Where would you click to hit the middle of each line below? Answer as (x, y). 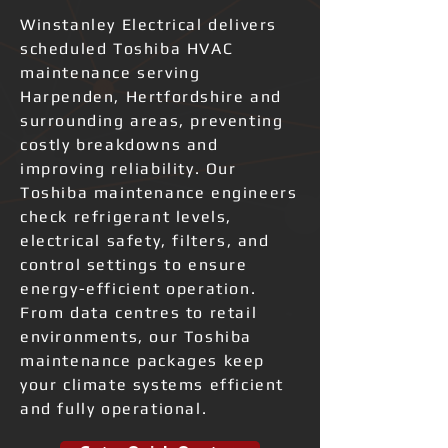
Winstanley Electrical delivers (149, 24)
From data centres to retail (139, 312)
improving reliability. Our (128, 168)
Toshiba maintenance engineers (159, 192)
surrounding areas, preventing (152, 120)
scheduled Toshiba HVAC (127, 48)
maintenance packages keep (143, 360)
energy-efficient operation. (138, 288)
